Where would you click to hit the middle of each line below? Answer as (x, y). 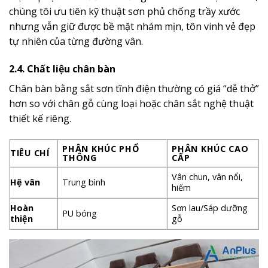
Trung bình (84, 182)
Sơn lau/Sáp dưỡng (210, 208)
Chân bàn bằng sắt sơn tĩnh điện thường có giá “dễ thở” (134, 89)
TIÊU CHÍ (30, 153)
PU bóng (80, 213)
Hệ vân (25, 182)
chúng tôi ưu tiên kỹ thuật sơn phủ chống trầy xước (124, 12)
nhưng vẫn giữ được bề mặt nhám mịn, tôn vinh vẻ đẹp (132, 27)
